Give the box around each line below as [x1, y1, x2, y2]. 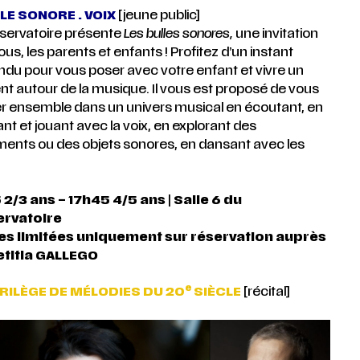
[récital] [240, 284, 290, 300]
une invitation [232, 27, 318, 42]
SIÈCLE [193, 284, 241, 300]
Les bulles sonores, [121, 27, 233, 42]
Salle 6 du [173, 192, 242, 208]
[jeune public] [115, 8, 200, 23]
